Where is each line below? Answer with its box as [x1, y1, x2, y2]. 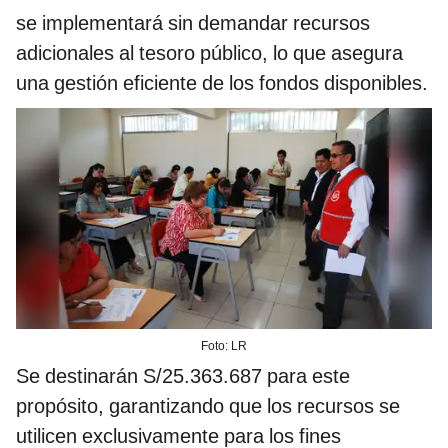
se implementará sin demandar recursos [16, 11, 370, 36]
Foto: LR [201, 338, 247, 353]
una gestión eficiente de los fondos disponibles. [16, 71, 428, 96]
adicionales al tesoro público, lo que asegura [16, 41, 403, 66]
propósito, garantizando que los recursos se [16, 393, 400, 418]
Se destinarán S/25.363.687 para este [16, 363, 350, 388]
